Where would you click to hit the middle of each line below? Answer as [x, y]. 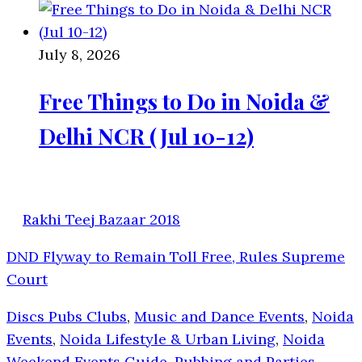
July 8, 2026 [80, 54]
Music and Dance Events [219, 317]
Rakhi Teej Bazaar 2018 [101, 220]
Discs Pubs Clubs [67, 317]
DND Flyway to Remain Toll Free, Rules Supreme [176, 257]
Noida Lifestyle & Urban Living [168, 339]
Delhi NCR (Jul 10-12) [146, 136]
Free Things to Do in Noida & [184, 101]
